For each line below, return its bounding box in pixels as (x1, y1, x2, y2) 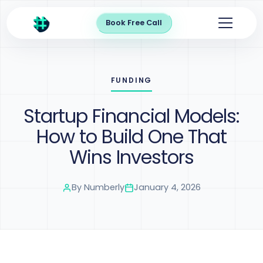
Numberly (84, 181, 124, 193)
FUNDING (110, 75, 153, 85)
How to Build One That (36, 123, 227, 150)
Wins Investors (69, 144, 194, 170)
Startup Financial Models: (23, 103, 240, 129)
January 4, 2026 (134, 181, 201, 193)
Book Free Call (106, 18, 162, 28)
